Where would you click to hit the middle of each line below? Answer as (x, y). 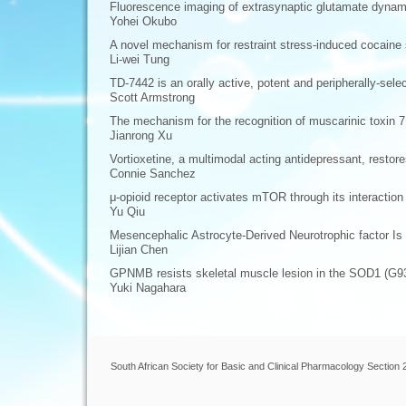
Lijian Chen (139, 250)
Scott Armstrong (152, 97)
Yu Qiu (127, 212)
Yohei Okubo (143, 21)
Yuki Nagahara (148, 288)
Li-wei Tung (140, 59)
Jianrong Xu (141, 135)
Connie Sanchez (153, 174)
